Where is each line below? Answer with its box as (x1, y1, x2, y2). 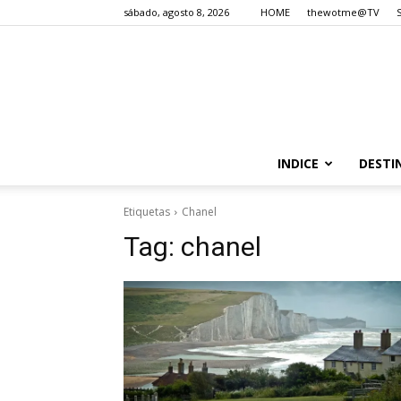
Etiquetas (124, 204, 170, 219)
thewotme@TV (307, 5, 380, 19)
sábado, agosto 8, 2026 (124, 5, 229, 19)
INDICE (277, 155, 319, 172)
